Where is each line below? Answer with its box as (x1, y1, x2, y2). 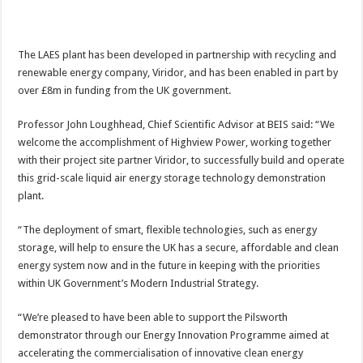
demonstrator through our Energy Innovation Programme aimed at (18, 328, 330, 341)
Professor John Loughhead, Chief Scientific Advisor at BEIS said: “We (18, 117, 335, 130)
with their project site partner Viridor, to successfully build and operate (18, 153, 345, 166)
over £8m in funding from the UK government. (18, 83, 232, 96)
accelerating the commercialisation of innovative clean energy (18, 346, 304, 359)
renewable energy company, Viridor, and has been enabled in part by (18, 66, 339, 79)
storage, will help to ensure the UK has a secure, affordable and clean (18, 241, 340, 254)
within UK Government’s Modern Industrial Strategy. (18, 276, 259, 289)
